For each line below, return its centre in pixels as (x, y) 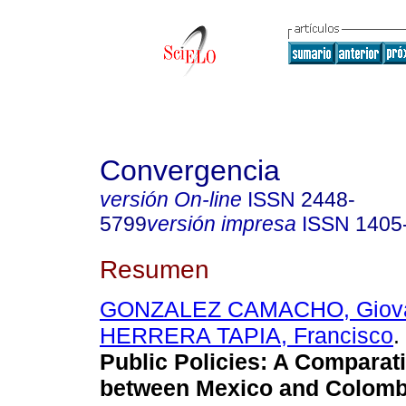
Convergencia (190, 170)
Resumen (155, 269)
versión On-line (171, 199)
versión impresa (222, 224)
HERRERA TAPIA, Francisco (246, 336)
